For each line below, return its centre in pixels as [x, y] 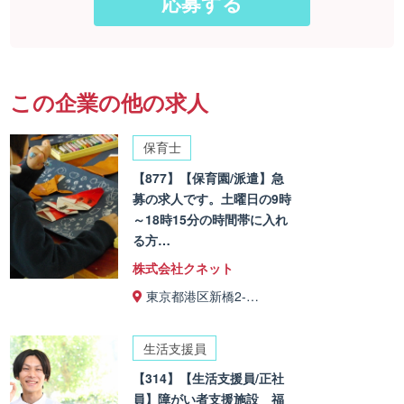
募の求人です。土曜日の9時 [212, 198]
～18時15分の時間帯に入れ [211, 219]
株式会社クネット [184, 267]
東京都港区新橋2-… [203, 295]
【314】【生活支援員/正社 [209, 378]
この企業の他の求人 [110, 102]
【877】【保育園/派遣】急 [209, 177]
